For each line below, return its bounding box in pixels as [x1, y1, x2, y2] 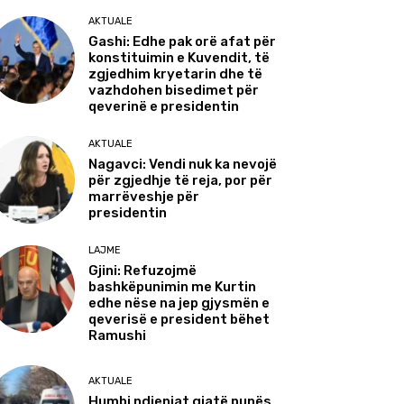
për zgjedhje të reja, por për [88, 171, 273, 188]
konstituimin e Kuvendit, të [88, 49, 271, 66]
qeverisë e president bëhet [88, 310, 271, 327]
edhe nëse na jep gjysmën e [88, 294, 271, 311]
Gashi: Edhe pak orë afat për [88, 32, 277, 50]
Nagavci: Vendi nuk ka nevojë [88, 155, 278, 172]
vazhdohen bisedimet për [88, 81, 260, 98]
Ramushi [88, 326, 147, 344]
